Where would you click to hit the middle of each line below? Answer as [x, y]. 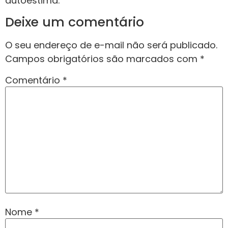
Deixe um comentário [75, 22]
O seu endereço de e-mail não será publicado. [111, 45]
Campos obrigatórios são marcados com [103, 59]
